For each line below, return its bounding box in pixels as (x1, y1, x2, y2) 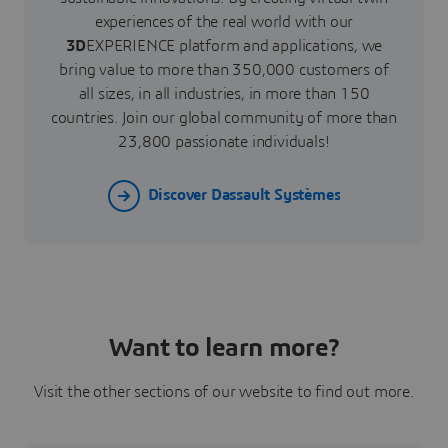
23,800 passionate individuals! (118, 134, 330, 151)
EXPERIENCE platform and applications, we (86, 38, 383, 55)
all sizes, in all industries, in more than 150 (78, 86, 370, 103)
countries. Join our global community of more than (50, 110, 398, 127)
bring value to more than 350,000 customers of (59, 62, 389, 79)
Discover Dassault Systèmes (147, 186, 341, 203)
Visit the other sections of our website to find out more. (34, 384, 414, 401)
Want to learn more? (108, 335, 340, 362)
